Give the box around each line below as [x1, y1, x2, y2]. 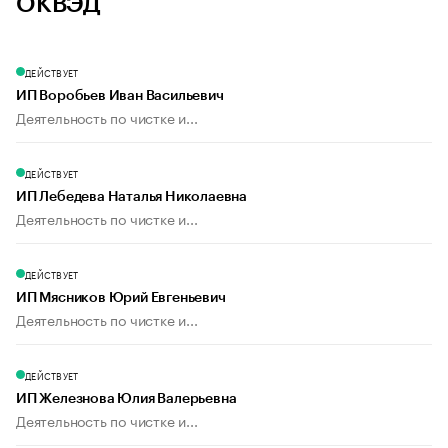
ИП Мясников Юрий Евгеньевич [16, 291, 226, 306]
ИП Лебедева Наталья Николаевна [16, 190, 247, 205]
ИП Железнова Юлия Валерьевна [16, 392, 237, 407]
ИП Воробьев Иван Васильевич [16, 89, 224, 104]
